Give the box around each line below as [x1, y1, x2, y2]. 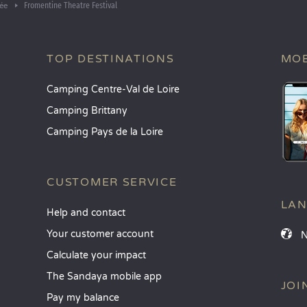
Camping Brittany [47, 105, 128, 116]
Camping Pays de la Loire [47, 126, 164, 138]
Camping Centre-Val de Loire [47, 84, 180, 95]
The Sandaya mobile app [47, 271, 162, 282]
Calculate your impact [47, 249, 147, 261]
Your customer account [47, 228, 154, 240]
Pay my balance [47, 292, 120, 304]
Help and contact [47, 207, 126, 219]
